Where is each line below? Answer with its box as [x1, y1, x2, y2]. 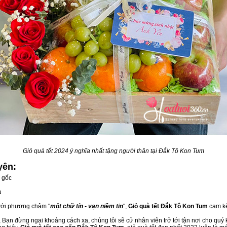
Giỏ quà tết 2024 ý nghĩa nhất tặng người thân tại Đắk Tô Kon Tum [23, 147, 204, 155]
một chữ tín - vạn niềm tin [50, 203, 123, 210]
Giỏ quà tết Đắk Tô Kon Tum [128, 203, 208, 210]
